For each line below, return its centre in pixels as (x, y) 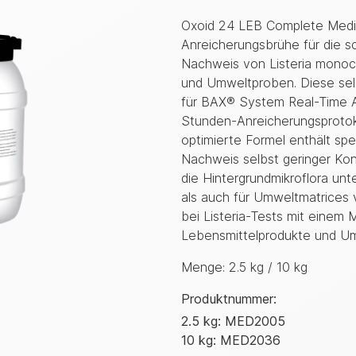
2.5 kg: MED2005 (233, 321)
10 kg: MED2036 (231, 341)
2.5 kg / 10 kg (268, 267)
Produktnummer (227, 299)
